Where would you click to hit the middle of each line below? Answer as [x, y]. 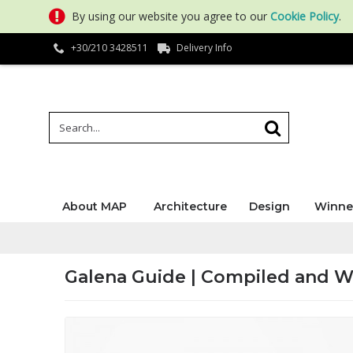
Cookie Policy [305, 16]
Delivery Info [204, 47]
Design [269, 206]
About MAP [94, 206]
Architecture [190, 206]
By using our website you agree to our [171, 16]
